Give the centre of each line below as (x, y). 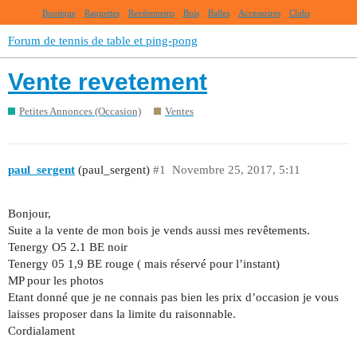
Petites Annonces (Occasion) (80, 111)
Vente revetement (108, 82)
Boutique (59, 13)
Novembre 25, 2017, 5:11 (236, 170)
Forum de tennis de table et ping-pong (103, 41)
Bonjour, (29, 213)
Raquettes (102, 13)
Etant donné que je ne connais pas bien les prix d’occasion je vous (173, 297)
